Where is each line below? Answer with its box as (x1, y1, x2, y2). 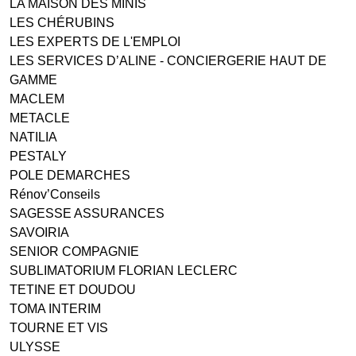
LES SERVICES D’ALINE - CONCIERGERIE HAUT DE (10, 53, 327, 68)
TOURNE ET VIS (10, 320, 108, 335)
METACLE (10, 110, 70, 125)
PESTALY (10, 149, 67, 163)
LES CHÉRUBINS (10, 15, 114, 29)
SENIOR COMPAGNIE (10, 244, 139, 258)
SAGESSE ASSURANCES (10, 206, 164, 220)
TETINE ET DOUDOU (10, 282, 136, 296)
